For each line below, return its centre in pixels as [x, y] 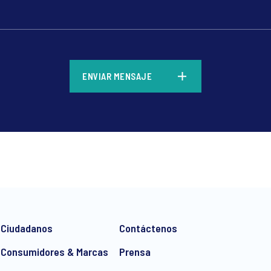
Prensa [135, 252]
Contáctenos [148, 228]
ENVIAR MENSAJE [117, 76]
